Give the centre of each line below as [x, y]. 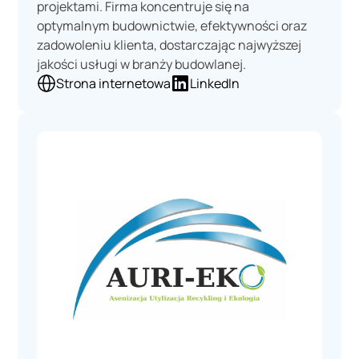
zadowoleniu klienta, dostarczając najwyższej [169, 44]
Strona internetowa [114, 83]
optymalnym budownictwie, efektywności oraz [172, 25]
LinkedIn [215, 83]
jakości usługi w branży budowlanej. [142, 64]
